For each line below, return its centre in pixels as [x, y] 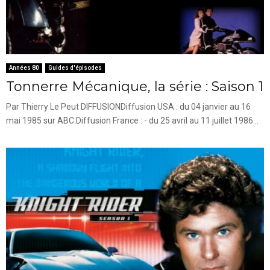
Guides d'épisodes [75, 67]
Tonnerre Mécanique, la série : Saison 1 [135, 86]
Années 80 [24, 67]
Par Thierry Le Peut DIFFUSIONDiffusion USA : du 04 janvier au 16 [128, 106]
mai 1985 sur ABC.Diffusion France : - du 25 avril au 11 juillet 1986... [132, 120]
